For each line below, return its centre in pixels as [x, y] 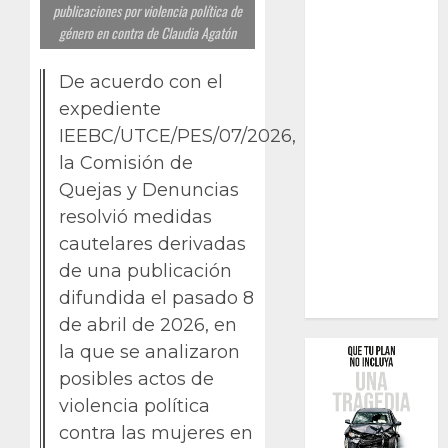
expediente [110, 109]
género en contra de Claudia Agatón [148, 33]
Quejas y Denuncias [149, 190]
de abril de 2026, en [148, 325]
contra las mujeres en [156, 433]
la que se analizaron [149, 352]
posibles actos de [136, 379]
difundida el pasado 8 [156, 298]
